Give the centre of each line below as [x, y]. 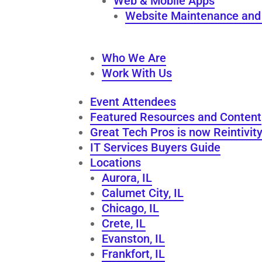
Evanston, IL [134, 238]
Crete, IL [124, 223]
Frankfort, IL [134, 254]
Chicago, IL [131, 208]
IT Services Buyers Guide [156, 147]
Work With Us [137, 73]
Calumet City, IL [143, 193]
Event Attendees [133, 101]
